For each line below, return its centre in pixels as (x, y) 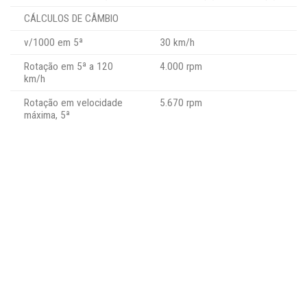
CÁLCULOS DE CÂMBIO (71, 18)
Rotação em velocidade (73, 102)
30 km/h (177, 42)
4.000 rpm (181, 66)
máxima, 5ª (47, 115)
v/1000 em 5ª (53, 42)
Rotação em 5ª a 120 (69, 66)
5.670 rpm (181, 102)
